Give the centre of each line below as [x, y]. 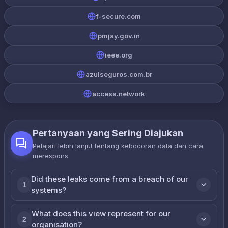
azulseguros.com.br [119, 74]
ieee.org [119, 55]
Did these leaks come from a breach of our [110, 179]
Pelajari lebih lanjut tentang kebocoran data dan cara [118, 146]
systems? [49, 190]
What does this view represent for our [101, 213]
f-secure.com [119, 16]
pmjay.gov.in [119, 36]
